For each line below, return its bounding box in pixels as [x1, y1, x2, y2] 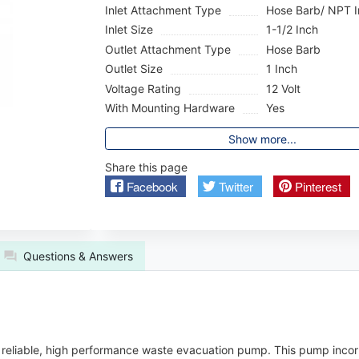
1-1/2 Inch [266, 22, 319, 37]
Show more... [228, 131, 296, 146]
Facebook [126, 177, 178, 195]
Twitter [219, 177, 254, 195]
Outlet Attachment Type [105, 42, 232, 56]
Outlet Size [105, 62, 163, 76]
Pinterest [294, 177, 341, 195]
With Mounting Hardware [105, 101, 236, 115]
